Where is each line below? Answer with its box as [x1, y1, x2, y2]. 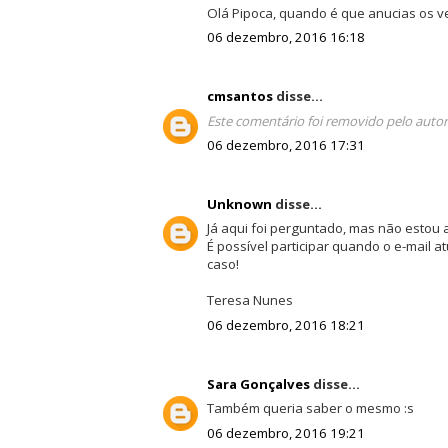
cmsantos [206, 86, 273, 105]
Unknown [206, 194, 272, 213]
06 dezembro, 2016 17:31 [206, 136, 365, 155]
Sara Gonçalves [206, 374, 310, 393]
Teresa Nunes [206, 291, 293, 310]
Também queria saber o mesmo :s [206, 399, 414, 418]
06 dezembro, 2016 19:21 [206, 423, 365, 442]
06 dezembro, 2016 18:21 [206, 315, 365, 334]
